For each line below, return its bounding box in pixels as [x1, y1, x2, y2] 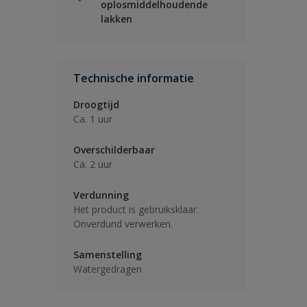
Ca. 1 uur [73, 112, 112, 125]
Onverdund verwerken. [73, 217, 173, 230]
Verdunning [73, 188, 129, 201]
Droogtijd [73, 98, 119, 111]
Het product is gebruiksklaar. [73, 203, 199, 216]
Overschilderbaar [73, 143, 155, 156]
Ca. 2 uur [73, 158, 112, 171]
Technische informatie [73, 71, 194, 86]
